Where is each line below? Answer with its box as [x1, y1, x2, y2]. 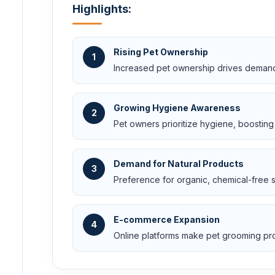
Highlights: [72, 2, 131, 15]
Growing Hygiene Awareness [114, 102, 241, 113]
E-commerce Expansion [114, 214, 220, 225]
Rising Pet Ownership [114, 46, 208, 57]
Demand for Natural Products [114, 158, 244, 169]
